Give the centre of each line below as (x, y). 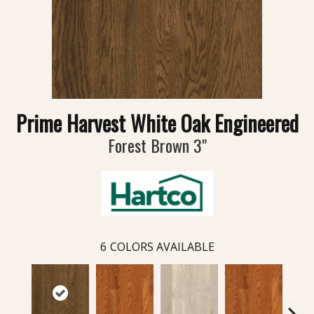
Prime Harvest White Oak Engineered (157, 123)
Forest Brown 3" (157, 145)
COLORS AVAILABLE (162, 246)
